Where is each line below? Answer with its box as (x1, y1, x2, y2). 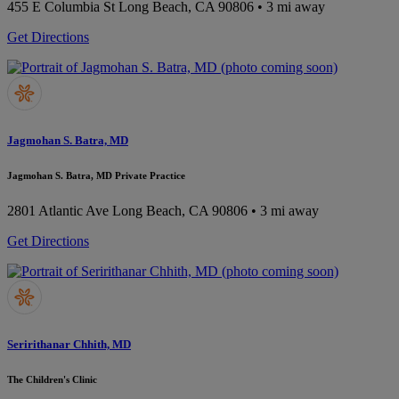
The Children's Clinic (7, 374, 97, 386)
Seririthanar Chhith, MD (7, 338, 131, 352)
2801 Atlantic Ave (7, 203, 109, 219)
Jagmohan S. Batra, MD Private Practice (7, 170, 185, 182)
